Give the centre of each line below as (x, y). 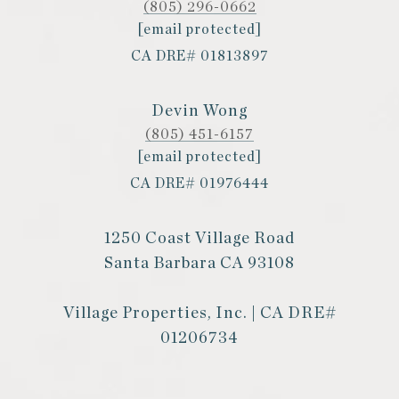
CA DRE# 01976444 (199, 183)
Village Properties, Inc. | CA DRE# (199, 313)
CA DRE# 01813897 (199, 56)
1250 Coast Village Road (199, 238)
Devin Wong (199, 111)
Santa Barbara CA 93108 (199, 263)
